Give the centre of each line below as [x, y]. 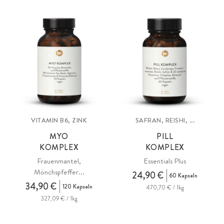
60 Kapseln [184, 175]
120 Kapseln [78, 186]
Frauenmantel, [59, 161]
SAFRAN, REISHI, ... [165, 120]
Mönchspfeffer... [59, 172]
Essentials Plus [165, 161]
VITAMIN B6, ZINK [59, 120]
